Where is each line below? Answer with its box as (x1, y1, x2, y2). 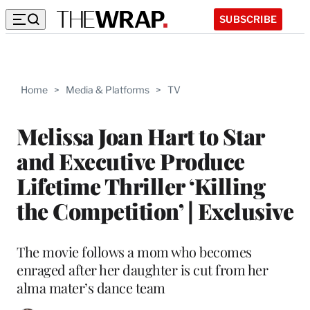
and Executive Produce (17, 145, 245, 176)
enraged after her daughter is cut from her (17, 259, 268, 279)
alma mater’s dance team (17, 277, 165, 297)
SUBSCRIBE (219, 12, 277, 25)
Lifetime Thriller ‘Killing (17, 170, 265, 201)
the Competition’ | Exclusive (17, 195, 293, 226)
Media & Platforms (66, 84, 149, 95)
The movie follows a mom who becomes (17, 241, 252, 261)
